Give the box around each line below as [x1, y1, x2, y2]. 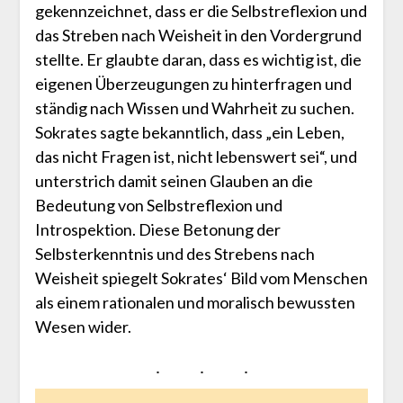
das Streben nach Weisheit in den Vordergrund [34, 24, 362, 45]
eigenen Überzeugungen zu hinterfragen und [34, 73, 352, 94]
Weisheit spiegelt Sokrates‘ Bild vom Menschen [34, 267, 368, 288]
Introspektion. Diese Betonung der [34, 219, 281, 239]
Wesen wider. [34, 316, 131, 336]
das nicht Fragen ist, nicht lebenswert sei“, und [34, 146, 357, 166]
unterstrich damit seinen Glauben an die [34, 170, 313, 191]
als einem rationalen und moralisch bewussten [34, 291, 355, 312]
